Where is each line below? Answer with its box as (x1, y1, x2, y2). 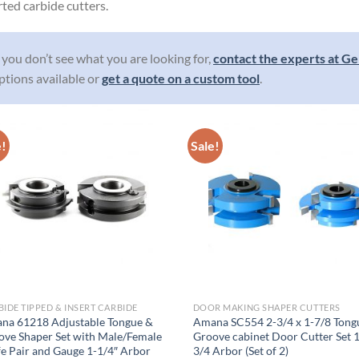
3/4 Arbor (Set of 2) (192, 343, 288, 357)
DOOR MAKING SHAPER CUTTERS (192, 301, 341, 313)
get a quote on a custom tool (102, 71, 260, 87)
